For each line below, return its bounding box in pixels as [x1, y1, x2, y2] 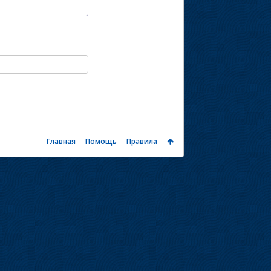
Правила [126, 136, 157, 146]
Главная [46, 136, 76, 146]
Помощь [85, 136, 117, 146]
